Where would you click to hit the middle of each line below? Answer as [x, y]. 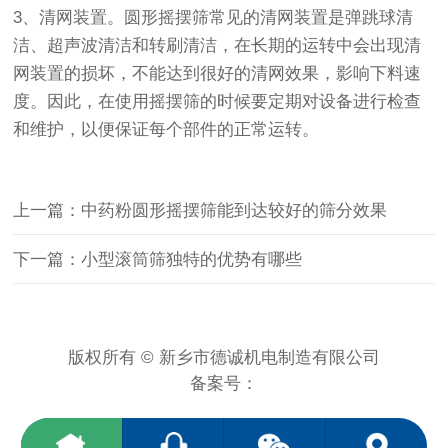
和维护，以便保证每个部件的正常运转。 [166, 130]
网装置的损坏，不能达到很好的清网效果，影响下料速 [217, 74]
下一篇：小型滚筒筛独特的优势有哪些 [158, 260]
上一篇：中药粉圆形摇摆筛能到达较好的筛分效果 [200, 211]
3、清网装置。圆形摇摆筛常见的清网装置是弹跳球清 [213, 18]
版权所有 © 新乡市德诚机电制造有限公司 [224, 358]
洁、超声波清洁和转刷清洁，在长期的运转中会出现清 [217, 46]
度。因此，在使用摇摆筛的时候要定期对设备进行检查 [217, 102]
